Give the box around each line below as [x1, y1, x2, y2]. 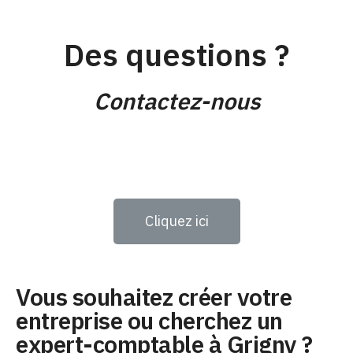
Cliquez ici [144, 212, 209, 231]
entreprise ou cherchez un [16, 305, 283, 336]
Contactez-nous [93, 86, 260, 117]
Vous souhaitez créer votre [16, 281, 292, 313]
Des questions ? [64, 35, 289, 76]
